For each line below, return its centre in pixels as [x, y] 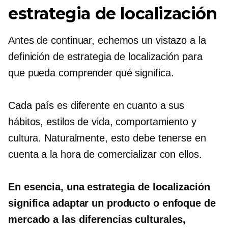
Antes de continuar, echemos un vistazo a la [107, 40]
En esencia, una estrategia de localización [109, 187]
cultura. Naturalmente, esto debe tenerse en [107, 138]
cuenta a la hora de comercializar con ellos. [105, 154]
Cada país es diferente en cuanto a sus [96, 105]
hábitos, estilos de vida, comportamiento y [102, 122]
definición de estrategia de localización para [105, 56]
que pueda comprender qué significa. [91, 73]
